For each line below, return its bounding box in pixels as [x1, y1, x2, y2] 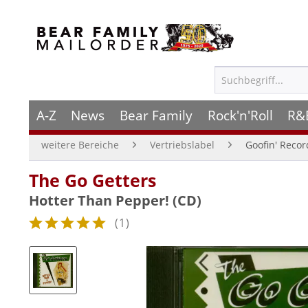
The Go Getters [29, 168, 156, 192]
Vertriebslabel [150, 138, 214, 151]
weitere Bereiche [41, 138, 119, 151]
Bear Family [119, 106, 192, 124]
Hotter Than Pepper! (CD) [29, 191, 201, 210]
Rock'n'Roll [207, 106, 273, 124]
